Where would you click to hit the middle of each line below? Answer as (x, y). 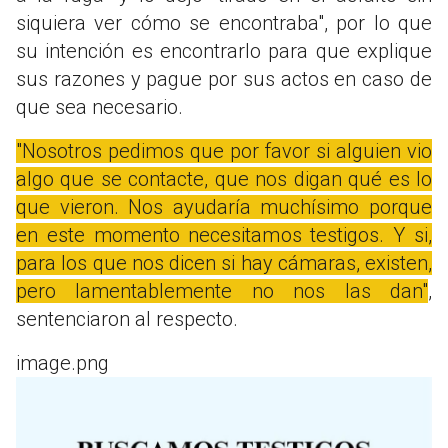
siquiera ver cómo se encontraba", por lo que (224, 22)
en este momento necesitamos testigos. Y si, (224, 234)
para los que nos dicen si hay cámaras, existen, (224, 262)
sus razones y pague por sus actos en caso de (224, 78)
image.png (62, 362)
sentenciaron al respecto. (127, 318)
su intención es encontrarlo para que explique (224, 50)
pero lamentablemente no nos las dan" (222, 290)
